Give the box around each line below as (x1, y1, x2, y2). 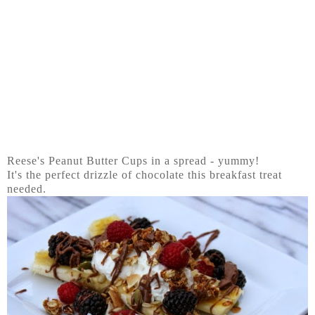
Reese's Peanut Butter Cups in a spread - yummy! (7, 155, 259, 167)
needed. (7, 183, 46, 195)
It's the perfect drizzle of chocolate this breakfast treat (7, 169, 282, 181)
